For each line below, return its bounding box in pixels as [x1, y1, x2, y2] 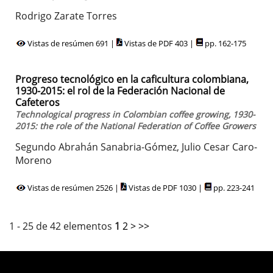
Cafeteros [15, 96, 60, 110]
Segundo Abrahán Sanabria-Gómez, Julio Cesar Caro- [15, 140, 257, 154]
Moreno [15, 154, 52, 168]
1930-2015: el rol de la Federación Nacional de [15, 84, 225, 98]
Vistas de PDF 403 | [122, 37, 196, 49]
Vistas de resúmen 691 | [26, 37, 116, 49]
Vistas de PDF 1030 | [127, 182, 204, 194]
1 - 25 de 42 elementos [9, 219, 115, 233]
